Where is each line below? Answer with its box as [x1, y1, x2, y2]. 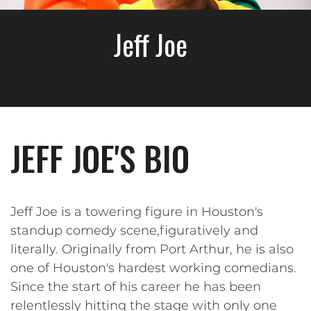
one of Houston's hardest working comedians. [10, 260, 296, 276]
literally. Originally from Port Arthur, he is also [10, 242, 294, 257]
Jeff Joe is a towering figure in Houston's [10, 204, 263, 219]
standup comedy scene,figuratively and [10, 223, 258, 238]
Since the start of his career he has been [10, 279, 261, 294]
